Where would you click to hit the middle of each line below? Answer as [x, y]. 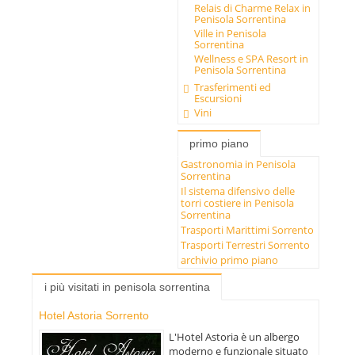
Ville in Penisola [230, 34]
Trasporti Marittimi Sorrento [248, 229]
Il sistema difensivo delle [238, 191]
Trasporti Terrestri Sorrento [246, 244]
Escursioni [218, 98]
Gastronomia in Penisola [239, 164]
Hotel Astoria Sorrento [94, 316]
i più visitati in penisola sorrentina [127, 287]
